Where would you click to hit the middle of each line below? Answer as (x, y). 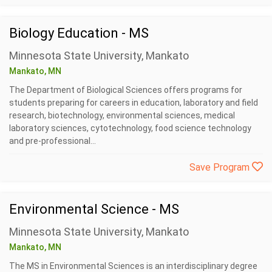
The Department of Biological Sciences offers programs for (126, 90)
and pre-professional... (53, 141)
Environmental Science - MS (94, 209)
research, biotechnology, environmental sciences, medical (122, 115)
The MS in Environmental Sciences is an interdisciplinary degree (133, 266)
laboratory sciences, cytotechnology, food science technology (130, 128)
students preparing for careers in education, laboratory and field (134, 103)
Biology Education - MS (79, 33)
